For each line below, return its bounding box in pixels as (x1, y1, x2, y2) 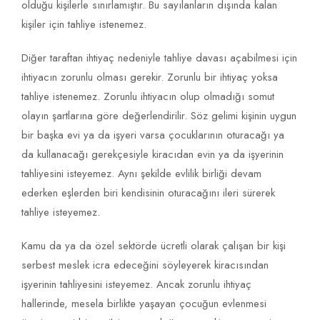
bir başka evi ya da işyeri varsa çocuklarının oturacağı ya (21, 127, 284, 144)
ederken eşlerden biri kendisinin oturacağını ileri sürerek (21, 185, 275, 201)
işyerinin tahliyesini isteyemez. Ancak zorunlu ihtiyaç (21, 276, 251, 293)
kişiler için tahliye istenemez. (21, 16, 146, 33)
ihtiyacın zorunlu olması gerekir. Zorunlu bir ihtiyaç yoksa (21, 69, 278, 86)
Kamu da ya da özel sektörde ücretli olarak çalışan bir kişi (21, 238, 286, 254)
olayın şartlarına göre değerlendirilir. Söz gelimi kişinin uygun (21, 108, 296, 124)
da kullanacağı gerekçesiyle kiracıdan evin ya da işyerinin (21, 146, 284, 163)
